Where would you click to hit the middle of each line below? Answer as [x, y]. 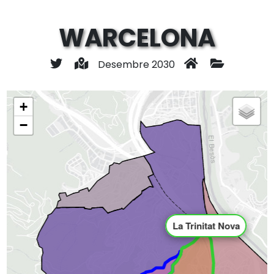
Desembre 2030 [136, 65]
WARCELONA [137, 38]
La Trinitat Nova [206, 225]
